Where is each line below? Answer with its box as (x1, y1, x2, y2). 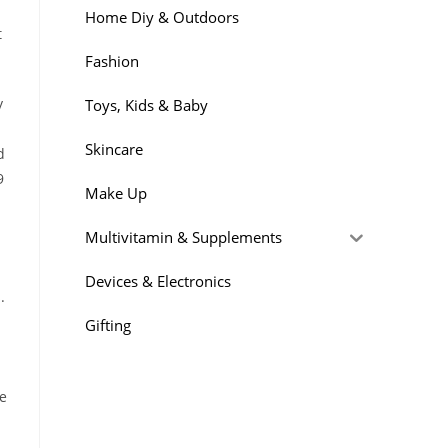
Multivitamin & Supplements (85, 226, 282, 247)
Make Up (85, 182, 147, 203)
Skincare (85, 138, 143, 159)
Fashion (85, 50, 139, 71)
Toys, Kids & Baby (85, 94, 208, 115)
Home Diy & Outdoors (85, 6, 239, 27)
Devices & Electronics (85, 270, 231, 291)
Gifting (85, 314, 131, 335)
